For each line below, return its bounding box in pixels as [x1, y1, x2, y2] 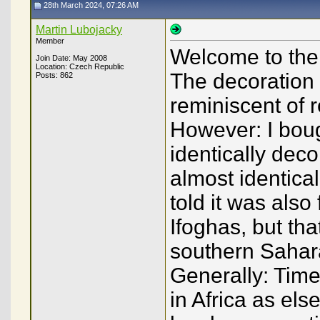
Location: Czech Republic [36, 62, 124, 71]
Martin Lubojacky [36, 24, 122, 36]
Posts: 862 [36, 71, 73, 79]
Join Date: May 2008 [36, 54, 107, 62]
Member [36, 36, 64, 45]
